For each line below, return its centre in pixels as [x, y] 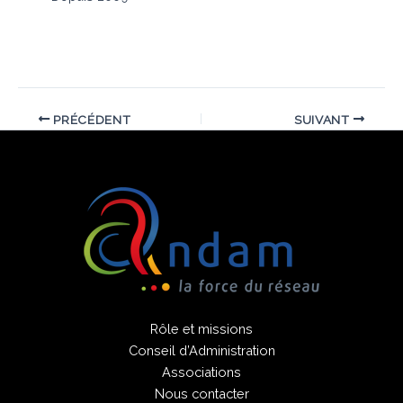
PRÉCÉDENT [90, 119]
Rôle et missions [201, 329]
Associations [201, 372]
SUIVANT [323, 119]
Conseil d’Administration [201, 351]
